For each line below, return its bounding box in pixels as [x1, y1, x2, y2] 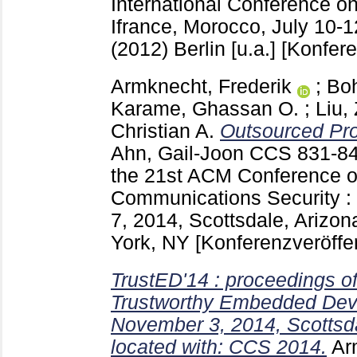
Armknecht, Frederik [111, 75, 292, 97]
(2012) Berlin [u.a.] [111, 38, 281, 61]
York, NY [111, 231, 195, 253]
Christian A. [111, 120, 214, 142]
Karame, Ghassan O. [111, 97, 299, 120]
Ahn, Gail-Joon [111, 142, 244, 164]
